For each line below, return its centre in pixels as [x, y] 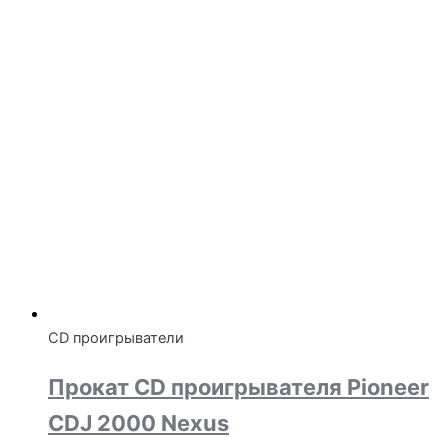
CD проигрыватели [116, 338]
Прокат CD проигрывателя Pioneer [238, 386]
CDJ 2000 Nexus [138, 422]
